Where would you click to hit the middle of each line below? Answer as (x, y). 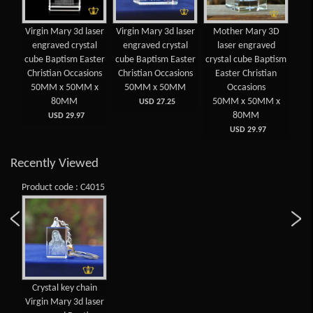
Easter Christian (246, 73)
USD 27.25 (155, 102)
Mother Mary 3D (246, 31)
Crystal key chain (64, 289)
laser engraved (246, 45)
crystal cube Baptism (246, 59)
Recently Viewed (54, 163)
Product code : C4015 (64, 188)
